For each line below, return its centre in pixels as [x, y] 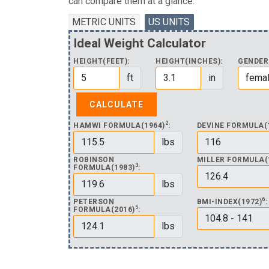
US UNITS [169, 22]
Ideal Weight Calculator [140, 43]
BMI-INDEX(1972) [229, 201]
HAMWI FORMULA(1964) [119, 125]
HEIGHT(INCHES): [189, 61]
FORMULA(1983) [104, 167]
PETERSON [94, 201]
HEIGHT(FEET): [101, 61]
